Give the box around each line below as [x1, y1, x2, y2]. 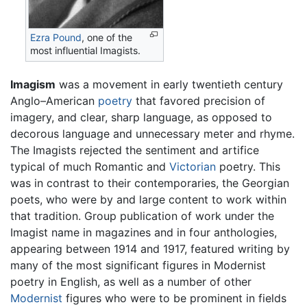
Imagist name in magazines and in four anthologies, [10, 225, 277, 239]
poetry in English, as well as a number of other [10, 274, 251, 288]
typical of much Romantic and [10, 159, 169, 173]
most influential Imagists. [30, 45, 141, 57]
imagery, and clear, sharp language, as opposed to [10, 110, 272, 124]
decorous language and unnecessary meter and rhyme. [10, 126, 295, 140]
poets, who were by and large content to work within [10, 192, 286, 206]
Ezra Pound [30, 32, 82, 44]
